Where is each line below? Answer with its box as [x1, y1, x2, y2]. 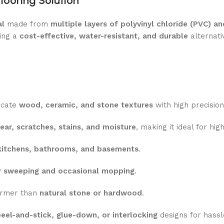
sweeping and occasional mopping [3, 166, 134, 175]
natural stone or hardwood [39, 188, 142, 197]
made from [4, 19, 50, 28]
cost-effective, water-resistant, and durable [19, 31, 188, 40]
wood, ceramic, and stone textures [19, 100, 153, 109]
